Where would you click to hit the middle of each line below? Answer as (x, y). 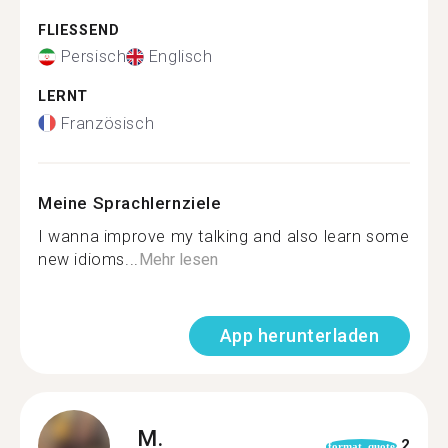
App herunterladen (299, 335)
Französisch (107, 123)
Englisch (180, 56)
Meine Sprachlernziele (130, 202)
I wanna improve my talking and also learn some (224, 236)
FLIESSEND (73, 30)
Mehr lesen (178, 259)
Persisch (93, 56)
